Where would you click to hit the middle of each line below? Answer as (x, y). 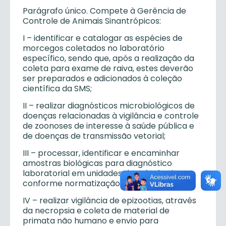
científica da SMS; (57, 89)
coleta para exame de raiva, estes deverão (108, 68)
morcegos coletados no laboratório (94, 48)
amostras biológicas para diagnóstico (97, 163)
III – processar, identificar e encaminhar (101, 153)
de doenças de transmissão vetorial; (94, 136)
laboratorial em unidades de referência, (101, 173)
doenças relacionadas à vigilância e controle (111, 116)
